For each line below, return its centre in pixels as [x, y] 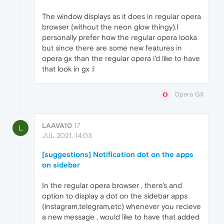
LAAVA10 [57, 125]
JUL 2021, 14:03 [67, 135]
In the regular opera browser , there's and [112, 185]
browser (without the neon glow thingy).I [110, 27]
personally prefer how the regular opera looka [119, 37]
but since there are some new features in [112, 48]
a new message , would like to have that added [121, 216]
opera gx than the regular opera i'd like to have [121, 58]
